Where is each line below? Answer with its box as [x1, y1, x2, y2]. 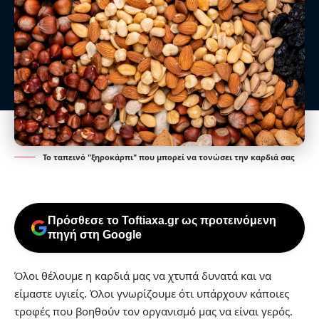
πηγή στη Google [48, 228, 142, 241]
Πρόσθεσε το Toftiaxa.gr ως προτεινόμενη [48, 214, 276, 226]
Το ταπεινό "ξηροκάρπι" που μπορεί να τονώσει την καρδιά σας [43, 151, 294, 162]
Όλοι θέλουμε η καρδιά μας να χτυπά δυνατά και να [14, 268, 271, 283]
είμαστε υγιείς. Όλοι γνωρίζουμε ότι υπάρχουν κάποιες [14, 286, 289, 300]
